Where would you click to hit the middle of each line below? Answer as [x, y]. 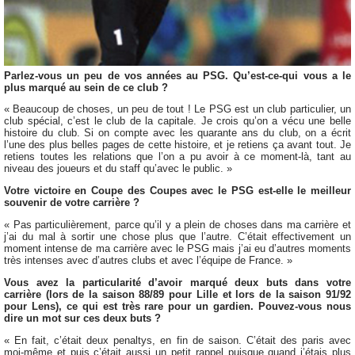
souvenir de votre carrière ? [72, 203]
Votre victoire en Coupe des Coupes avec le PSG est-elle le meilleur [177, 191]
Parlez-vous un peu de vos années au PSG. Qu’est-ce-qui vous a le [177, 75]
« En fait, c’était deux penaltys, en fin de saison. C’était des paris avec [177, 340]
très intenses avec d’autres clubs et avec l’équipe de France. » [148, 260]
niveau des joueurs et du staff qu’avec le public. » [118, 169]
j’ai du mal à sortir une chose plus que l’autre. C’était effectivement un [177, 236]
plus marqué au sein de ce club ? [86, 87]
